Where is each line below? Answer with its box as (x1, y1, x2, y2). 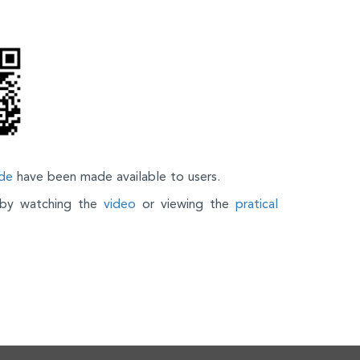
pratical (235, 195, 278, 211)
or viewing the (136, 195, 235, 211)
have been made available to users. (13, 168, 220, 184)
